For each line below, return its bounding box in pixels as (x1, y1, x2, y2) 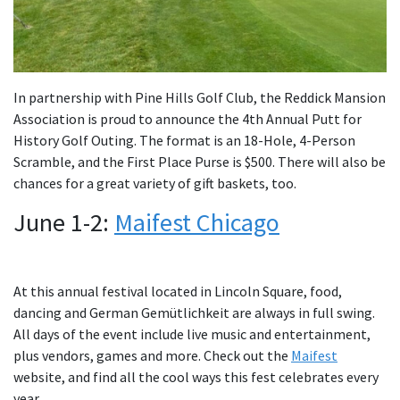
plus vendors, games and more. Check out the (13, 346, 291, 364)
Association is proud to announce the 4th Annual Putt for (13, 109, 362, 128)
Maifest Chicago (114, 205, 279, 238)
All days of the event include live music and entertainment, (13, 324, 371, 343)
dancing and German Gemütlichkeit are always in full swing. (13, 303, 375, 321)
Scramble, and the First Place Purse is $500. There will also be (13, 152, 386, 171)
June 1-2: (13, 205, 114, 238)
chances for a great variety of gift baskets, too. (13, 173, 296, 192)
